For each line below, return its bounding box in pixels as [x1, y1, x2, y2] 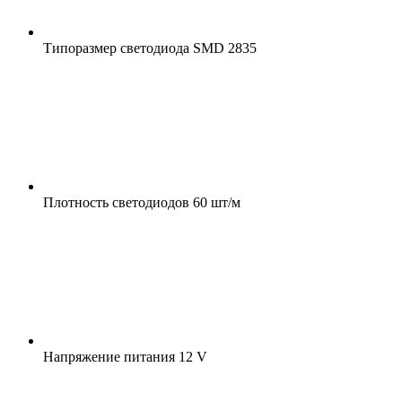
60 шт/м [189, 194, 240, 210]
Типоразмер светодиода [43, 39, 189, 56]
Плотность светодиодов [43, 194, 189, 210]
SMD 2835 [189, 39, 257, 56]
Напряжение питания [43, 348, 175, 364]
